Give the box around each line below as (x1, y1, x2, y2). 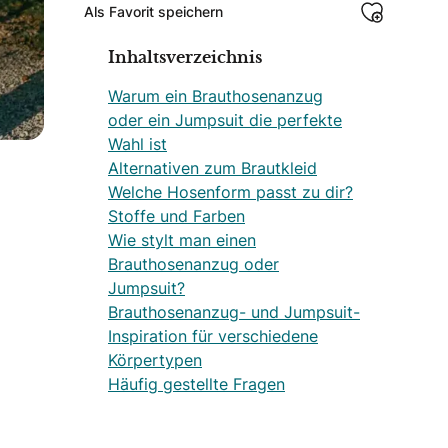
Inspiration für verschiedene (108, 324, 318, 347)
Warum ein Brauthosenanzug (108, 84, 323, 107)
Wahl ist (108, 132, 167, 155)
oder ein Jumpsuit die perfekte (108, 108, 342, 131)
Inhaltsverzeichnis (108, 49, 262, 66)
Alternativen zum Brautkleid (108, 156, 317, 179)
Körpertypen (108, 348, 202, 371)
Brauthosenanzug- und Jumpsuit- (108, 300, 360, 323)
